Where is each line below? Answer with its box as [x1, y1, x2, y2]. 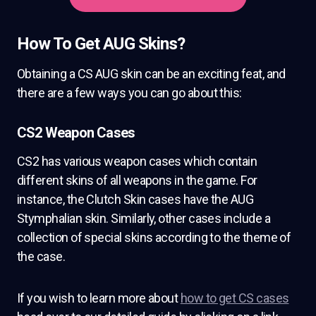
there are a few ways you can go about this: [17, 85, 242, 100]
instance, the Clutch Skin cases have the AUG [17, 191, 254, 207]
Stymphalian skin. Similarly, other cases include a [17, 210, 270, 226]
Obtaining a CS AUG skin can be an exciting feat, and [17, 66, 286, 81]
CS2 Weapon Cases [17, 123, 135, 141]
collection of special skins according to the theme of [17, 229, 291, 245]
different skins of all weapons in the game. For [17, 172, 257, 188]
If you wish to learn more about [17, 290, 181, 305]
